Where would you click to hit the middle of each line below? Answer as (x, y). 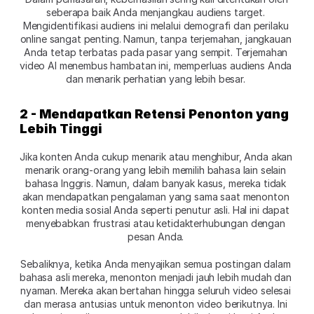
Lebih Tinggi (61, 128)
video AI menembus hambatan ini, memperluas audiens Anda (156, 65)
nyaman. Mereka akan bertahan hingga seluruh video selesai (156, 290)
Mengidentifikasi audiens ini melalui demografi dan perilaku (156, 25)
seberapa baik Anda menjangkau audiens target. (156, 12)
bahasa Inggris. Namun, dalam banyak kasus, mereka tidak (156, 183)
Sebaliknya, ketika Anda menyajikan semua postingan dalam (156, 264)
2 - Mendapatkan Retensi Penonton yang (154, 114)
